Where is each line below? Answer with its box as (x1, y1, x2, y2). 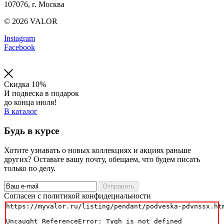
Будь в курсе (4, 125, 59, 136)
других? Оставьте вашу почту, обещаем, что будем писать (4, 154, 200, 163)
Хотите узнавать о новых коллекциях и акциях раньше (4, 145, 191, 154)
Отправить (102, 182, 134, 190)
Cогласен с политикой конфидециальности (4, 191, 151, 200)
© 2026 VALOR (4, 17, 57, 26)
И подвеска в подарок (4, 89, 79, 98)
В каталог (4, 107, 37, 116)
